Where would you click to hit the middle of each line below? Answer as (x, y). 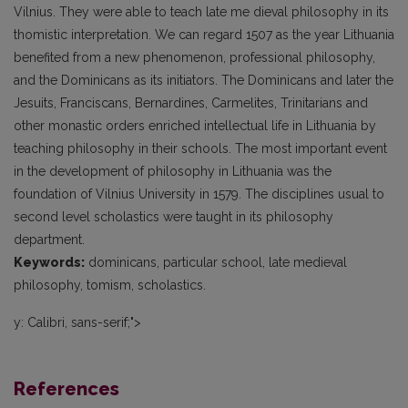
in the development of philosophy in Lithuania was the (173, 171)
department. (51, 240)
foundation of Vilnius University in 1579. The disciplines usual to (199, 194)
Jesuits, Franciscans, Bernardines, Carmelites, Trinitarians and (191, 103)
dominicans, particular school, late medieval (216, 262)
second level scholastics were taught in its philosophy (173, 217)
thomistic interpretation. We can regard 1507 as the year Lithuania (204, 35)
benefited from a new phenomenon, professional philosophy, (194, 57)
